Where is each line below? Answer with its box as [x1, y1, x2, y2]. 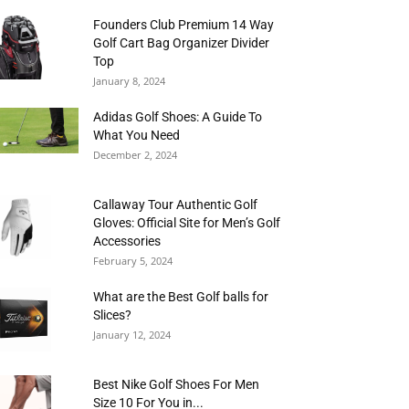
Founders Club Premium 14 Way [93, 17, 274, 32]
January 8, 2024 [93, 74, 165, 88]
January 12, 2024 [93, 328, 171, 341]
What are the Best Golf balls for [93, 289, 268, 304]
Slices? [93, 308, 131, 322]
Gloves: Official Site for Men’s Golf [93, 215, 280, 230]
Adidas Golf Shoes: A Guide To [93, 110, 262, 124]
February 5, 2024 [93, 254, 173, 267]
